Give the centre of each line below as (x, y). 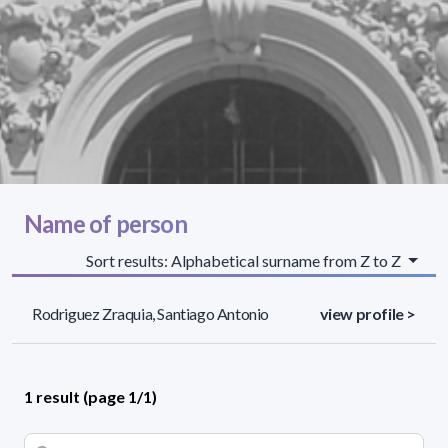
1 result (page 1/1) (90, 396)
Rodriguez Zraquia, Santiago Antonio (150, 313)
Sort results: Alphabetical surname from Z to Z (245, 260)
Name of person (105, 223)
